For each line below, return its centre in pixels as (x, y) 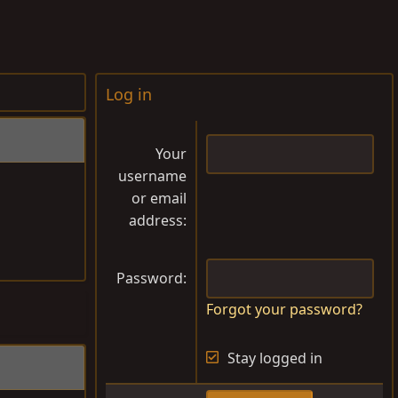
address (156, 221)
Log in (129, 95)
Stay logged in (275, 358)
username (152, 176)
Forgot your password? (284, 310)
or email (159, 199)
